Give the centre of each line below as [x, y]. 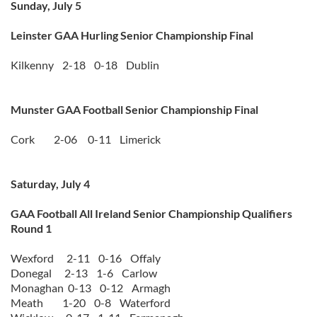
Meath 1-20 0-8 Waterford [95, 302]
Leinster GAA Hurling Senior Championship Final [132, 35]
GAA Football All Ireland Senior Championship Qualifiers [151, 213]
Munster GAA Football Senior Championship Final [134, 109]
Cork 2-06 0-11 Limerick [86, 139]
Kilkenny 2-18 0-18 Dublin [85, 65]
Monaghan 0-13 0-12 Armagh [95, 288]
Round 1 [31, 228]
